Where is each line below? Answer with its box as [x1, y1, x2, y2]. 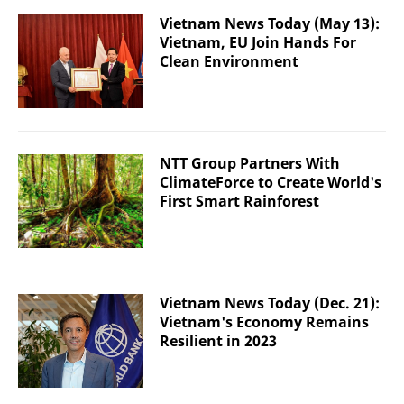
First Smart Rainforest [160, 190, 319, 211]
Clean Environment [160, 50, 298, 71]
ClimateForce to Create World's [160, 171, 381, 192]
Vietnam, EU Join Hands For [160, 32, 356, 52]
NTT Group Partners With [160, 152, 340, 173]
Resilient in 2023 [160, 331, 277, 351]
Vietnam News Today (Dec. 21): [160, 293, 380, 313]
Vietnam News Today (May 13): [160, 13, 380, 33]
